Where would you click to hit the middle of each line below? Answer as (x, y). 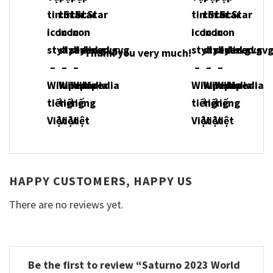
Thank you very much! (136, 52)
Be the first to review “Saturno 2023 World (134, 264)
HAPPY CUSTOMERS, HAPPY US (101, 181)
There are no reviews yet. (66, 205)
